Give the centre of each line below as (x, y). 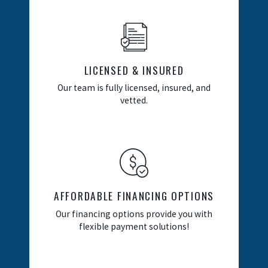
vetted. (134, 100)
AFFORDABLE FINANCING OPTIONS (134, 196)
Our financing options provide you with (134, 214)
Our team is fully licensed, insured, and (134, 88)
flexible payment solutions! (134, 226)
